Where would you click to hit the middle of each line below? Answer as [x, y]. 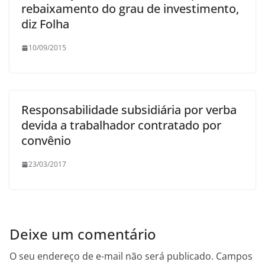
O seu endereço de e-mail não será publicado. [112, 256]
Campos [234, 256]
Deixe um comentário [83, 234]
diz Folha [45, 24]
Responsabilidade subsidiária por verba [129, 110]
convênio [46, 141]
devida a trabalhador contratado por [121, 125]
